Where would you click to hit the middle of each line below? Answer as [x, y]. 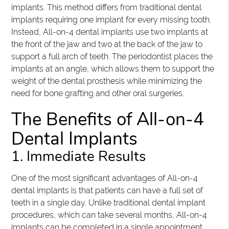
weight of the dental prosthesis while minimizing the [107, 81]
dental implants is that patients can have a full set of [107, 191]
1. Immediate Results [79, 157]
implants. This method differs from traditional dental [107, 8]
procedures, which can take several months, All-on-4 [109, 215]
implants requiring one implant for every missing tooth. [111, 20]
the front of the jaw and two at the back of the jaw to [107, 44]
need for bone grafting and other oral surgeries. [98, 94]
